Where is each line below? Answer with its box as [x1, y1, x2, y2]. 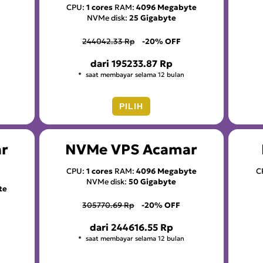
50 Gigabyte [129, 176, 177, 187]
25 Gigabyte [129, 12, 176, 23]
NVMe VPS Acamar [65, 140, 198, 159]
